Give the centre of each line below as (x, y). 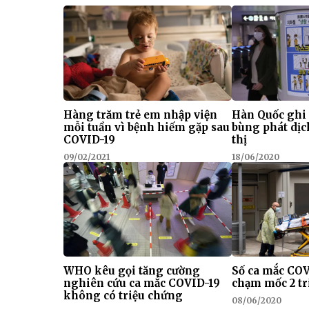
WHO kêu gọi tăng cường (132, 271)
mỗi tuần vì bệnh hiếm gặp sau (147, 127)
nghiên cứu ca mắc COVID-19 (142, 283)
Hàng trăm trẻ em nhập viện (140, 114)
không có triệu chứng (123, 296)
